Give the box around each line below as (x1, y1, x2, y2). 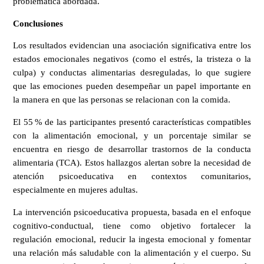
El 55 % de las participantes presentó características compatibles (13, 117, 251, 127)
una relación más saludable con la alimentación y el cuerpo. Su (13, 247, 251, 258)
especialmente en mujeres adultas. (13, 185, 138, 195)
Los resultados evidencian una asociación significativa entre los (13, 41, 251, 51)
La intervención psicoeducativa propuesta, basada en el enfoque (13, 207, 251, 217)
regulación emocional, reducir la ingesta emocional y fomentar (13, 234, 251, 244)
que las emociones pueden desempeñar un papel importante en (13, 81, 251, 91)
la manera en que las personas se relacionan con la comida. (13, 95, 230, 105)
